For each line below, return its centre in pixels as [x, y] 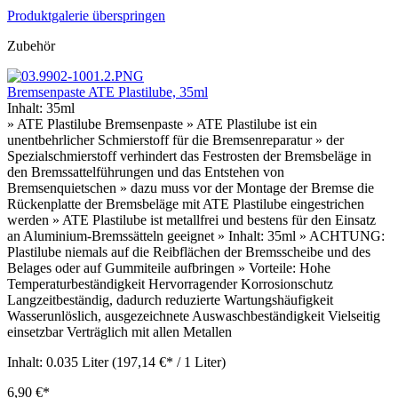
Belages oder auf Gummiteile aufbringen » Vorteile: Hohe [169, 267]
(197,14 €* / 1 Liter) [169, 362]
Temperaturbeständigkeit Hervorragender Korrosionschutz [170, 283]
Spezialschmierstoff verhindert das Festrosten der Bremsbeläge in [189, 155]
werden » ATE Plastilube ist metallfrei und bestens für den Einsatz [191, 219]
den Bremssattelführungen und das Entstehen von [146, 171]
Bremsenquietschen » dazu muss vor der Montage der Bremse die [191, 187]
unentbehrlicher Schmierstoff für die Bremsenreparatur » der [175, 139]
